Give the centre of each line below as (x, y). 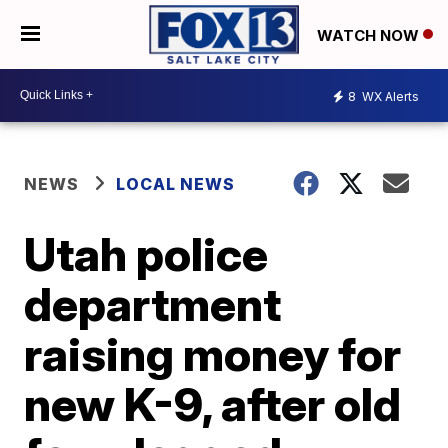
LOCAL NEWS (176, 183)
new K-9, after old (213, 403)
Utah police (146, 253)
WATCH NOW (370, 35)
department (153, 303)
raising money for (213, 353)
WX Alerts (389, 97)
